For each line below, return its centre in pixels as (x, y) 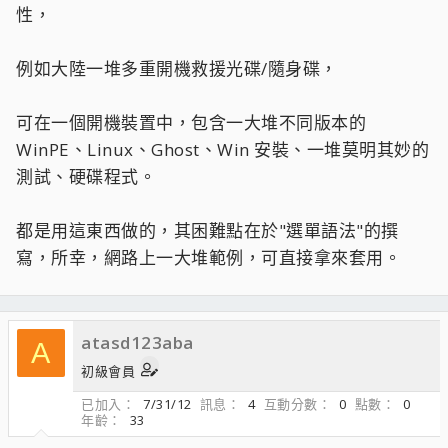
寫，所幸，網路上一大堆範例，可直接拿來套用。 (208, 257)
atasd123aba (137, 342)
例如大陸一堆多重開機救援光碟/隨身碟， (177, 68)
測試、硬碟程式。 (86, 176)
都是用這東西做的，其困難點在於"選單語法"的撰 (207, 230)
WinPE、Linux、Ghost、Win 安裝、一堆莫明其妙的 (222, 149)
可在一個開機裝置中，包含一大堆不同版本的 (191, 122)
